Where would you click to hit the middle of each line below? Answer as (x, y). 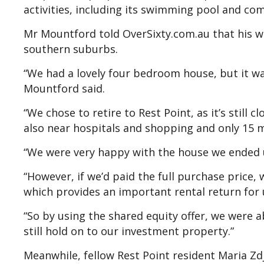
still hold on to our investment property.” (129, 231)
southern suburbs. (71, 49)
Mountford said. (64, 88)
